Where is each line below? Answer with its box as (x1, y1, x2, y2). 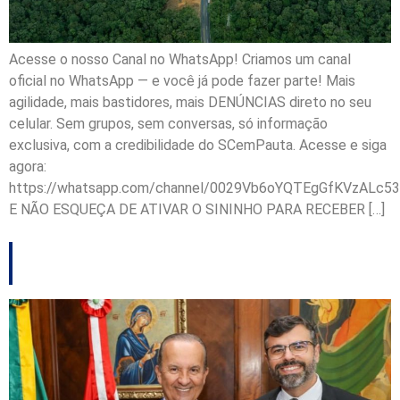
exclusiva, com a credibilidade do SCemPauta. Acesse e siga (9, 137, 387, 154)
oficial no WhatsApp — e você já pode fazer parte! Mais (9, 72, 355, 90)
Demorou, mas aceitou (23, 244, 379, 284)
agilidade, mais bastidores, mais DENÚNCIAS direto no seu (9, 94, 371, 112)
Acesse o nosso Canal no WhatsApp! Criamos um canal (9, 51, 351, 69)
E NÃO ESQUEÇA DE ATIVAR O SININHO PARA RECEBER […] (9, 201, 385, 219)
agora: (9, 158, 46, 176)
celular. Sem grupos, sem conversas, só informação (9, 115, 328, 133)
